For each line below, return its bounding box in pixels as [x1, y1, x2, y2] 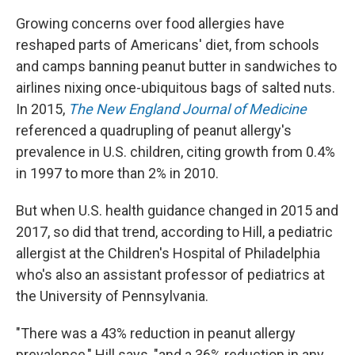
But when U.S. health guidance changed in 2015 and [16, 202, 338, 219]
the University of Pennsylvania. [16, 288, 208, 304]
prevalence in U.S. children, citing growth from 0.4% [16, 143, 335, 160]
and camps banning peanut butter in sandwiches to [16, 58, 337, 74]
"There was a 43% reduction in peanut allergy [16, 325, 296, 342]
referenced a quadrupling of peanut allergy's [16, 122, 292, 139]
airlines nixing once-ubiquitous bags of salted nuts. [16, 79, 335, 96]
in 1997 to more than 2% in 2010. [16, 165, 219, 181]
